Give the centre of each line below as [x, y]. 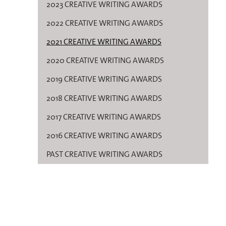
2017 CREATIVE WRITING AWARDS [104, 117]
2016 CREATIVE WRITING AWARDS [104, 136]
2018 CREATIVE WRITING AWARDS [104, 98]
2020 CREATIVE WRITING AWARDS [105, 61]
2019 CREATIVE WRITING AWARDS [104, 79]
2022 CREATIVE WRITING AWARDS [105, 23]
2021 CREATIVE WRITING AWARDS [104, 42]
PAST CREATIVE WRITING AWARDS [104, 154]
